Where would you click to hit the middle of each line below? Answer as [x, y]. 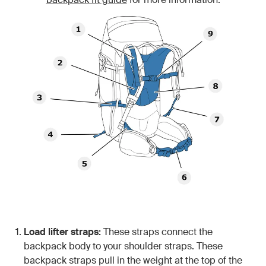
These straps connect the [157, 232]
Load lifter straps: [62, 232]
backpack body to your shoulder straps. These [123, 246]
